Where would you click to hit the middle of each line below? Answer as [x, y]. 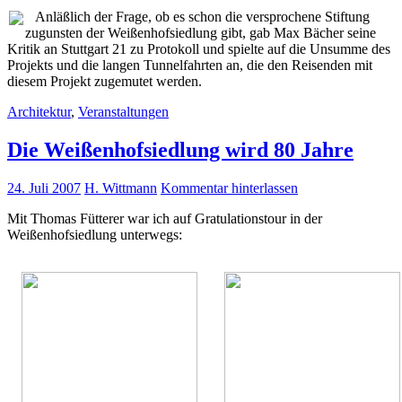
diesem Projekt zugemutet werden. [105, 81]
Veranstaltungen [123, 111]
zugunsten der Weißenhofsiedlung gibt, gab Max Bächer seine [201, 32]
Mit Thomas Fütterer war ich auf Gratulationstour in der [165, 218]
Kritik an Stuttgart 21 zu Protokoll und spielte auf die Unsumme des [199, 48]
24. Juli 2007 [44, 188]
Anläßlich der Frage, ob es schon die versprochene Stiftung [197, 16]
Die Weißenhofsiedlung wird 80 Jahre [180, 149]
